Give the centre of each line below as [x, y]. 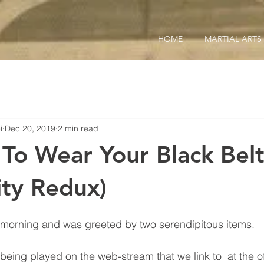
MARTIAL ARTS [233, 39]
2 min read [78, 128]
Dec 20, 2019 [30, 128]
